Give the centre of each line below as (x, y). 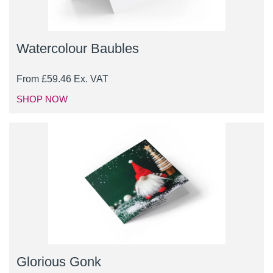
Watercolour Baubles (78, 49)
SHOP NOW (42, 99)
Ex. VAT (91, 79)
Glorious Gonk (59, 262)
